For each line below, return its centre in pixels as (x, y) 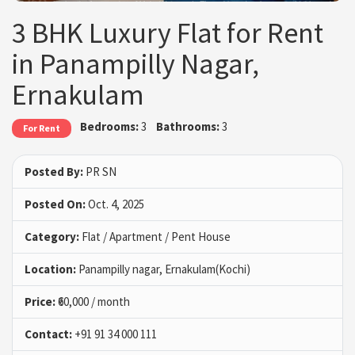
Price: (40, 301)
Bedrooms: (110, 127)
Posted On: (55, 204)
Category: (52, 236)
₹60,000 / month (93, 301)
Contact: (48, 334)
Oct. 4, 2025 (115, 204)
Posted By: (54, 171)
